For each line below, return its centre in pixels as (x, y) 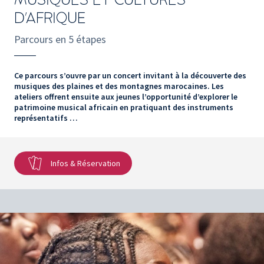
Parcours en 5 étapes (60, 39)
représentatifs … (46, 118)
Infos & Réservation (85, 163)
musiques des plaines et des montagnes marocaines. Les (119, 86)
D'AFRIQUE (50, 18)
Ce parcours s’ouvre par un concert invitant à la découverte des (130, 75)
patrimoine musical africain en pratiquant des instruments (124, 107)
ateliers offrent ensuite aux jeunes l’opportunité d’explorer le (126, 96)
